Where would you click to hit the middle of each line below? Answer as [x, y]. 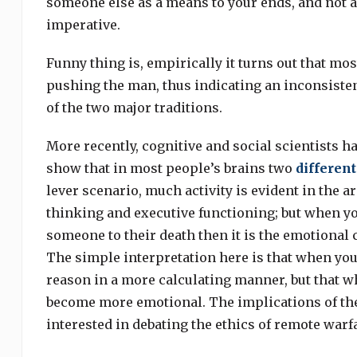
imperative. [83, 25]
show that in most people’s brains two [171, 168]
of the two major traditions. [134, 108]
